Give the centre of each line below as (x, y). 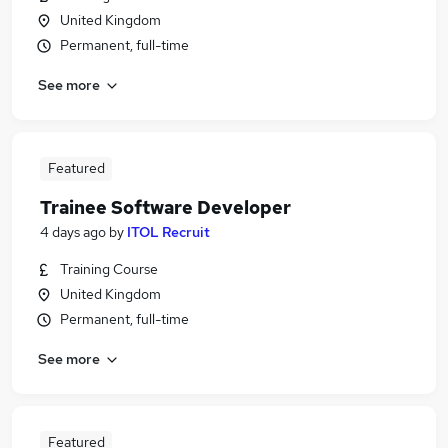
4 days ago (73, 232)
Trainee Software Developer (165, 207)
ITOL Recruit (168, 232)
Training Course (109, 269)
